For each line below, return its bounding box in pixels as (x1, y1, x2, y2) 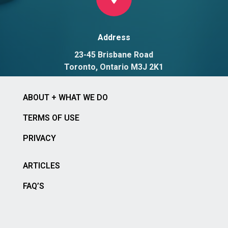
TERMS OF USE (22, 111, 79, 124)
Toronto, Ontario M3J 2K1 (64, 61, 164, 73)
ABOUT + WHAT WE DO (22, 91, 108, 104)
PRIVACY (22, 132, 56, 145)
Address (97, 31, 130, 44)
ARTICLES (22, 159, 60, 172)
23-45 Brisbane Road (74, 48, 154, 61)
